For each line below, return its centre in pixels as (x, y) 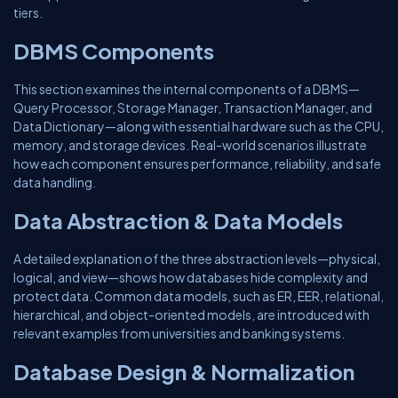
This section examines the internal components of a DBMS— (187, 89)
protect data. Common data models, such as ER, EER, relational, (199, 296)
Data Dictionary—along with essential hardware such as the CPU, (199, 126)
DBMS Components (114, 51)
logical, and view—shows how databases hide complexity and (191, 277)
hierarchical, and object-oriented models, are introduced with (191, 314)
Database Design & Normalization (184, 371)
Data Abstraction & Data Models (178, 220)
